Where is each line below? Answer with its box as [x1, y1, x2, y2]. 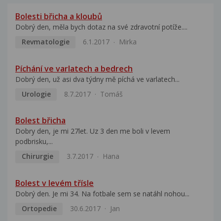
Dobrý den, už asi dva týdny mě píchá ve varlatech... [15, 74, 180, 84]
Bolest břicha [15, 115, 66, 126]
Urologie [21, 89, 51, 99]
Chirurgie [21, 151, 53, 161]
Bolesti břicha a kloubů [15, 11, 102, 22]
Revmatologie [21, 37, 70, 47]
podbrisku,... [15, 137, 53, 147]
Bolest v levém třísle [15, 177, 94, 188]
